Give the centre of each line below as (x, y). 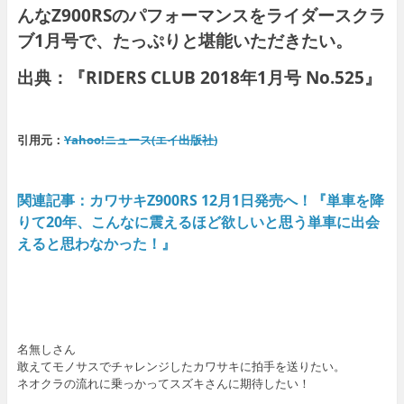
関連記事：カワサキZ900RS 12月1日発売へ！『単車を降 (200, 201)
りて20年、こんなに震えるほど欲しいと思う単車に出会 (198, 222)
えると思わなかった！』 (96, 244)
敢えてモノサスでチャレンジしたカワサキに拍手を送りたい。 (181, 367)
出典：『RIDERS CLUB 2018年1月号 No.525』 (199, 78)
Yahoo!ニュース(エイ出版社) (140, 140)
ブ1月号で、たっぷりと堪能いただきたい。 (184, 41)
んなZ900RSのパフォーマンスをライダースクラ (201, 15)
